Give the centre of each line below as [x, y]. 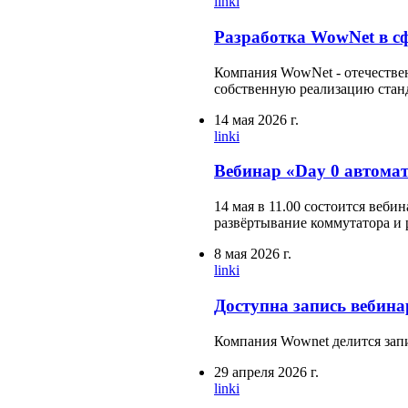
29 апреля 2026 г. [266, 372]
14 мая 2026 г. [256, 119]
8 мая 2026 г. [253, 254]
